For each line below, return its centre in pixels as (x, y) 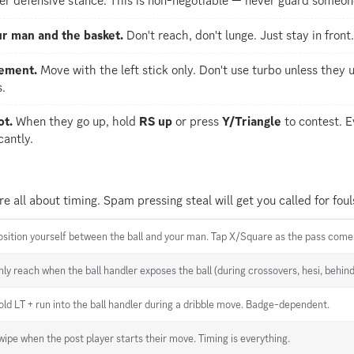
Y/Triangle (252, 121)
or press (197, 121)
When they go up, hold (76, 121)
